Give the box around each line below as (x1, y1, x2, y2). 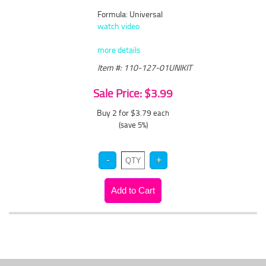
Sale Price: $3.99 (93, 85, 173, 101)
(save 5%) (118, 119, 148, 130)
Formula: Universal (97, 8, 163, 20)
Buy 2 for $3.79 (97, 107, 153, 118)
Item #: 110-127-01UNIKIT (97, 62, 192, 73)
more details (97, 44, 141, 55)
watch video (97, 20, 140, 31)
